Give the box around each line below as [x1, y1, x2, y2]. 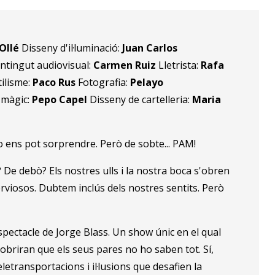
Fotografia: [78, 76, 131, 90]
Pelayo [130, 76, 164, 90]
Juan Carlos [122, 41, 178, 55]
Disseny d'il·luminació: [21, 41, 123, 55]
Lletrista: [158, 58, 201, 72]
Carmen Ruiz [93, 58, 159, 72]
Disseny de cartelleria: [90, 93, 193, 107]
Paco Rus [33, 76, 79, 90]
